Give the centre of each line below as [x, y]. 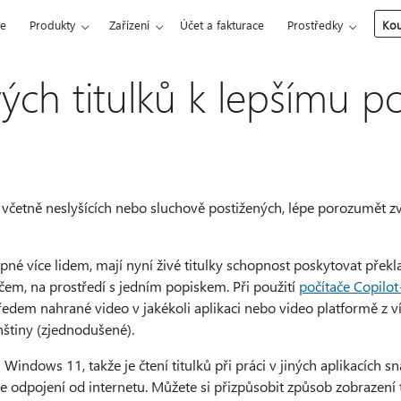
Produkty [53, 25]
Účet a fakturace [222, 25]
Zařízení [130, 25]
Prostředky [316, 25]
